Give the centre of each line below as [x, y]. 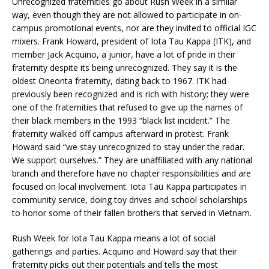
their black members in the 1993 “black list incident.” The [121, 120]
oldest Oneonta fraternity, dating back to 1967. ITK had [119, 81]
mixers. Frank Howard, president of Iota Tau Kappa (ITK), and [131, 41]
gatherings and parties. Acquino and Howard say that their [125, 251]
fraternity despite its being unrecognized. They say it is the [125, 68]
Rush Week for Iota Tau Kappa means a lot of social [114, 238]
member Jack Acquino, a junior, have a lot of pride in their [124, 54]
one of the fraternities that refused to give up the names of [127, 107]
